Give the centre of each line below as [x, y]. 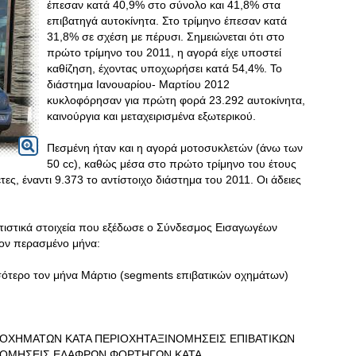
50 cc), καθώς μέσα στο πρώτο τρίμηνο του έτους [172, 164]
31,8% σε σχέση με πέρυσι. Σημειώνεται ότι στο [166, 37]
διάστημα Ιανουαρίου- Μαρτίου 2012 [138, 84]
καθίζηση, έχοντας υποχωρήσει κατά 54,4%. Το [164, 68]
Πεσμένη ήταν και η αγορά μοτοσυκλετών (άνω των [175, 148]
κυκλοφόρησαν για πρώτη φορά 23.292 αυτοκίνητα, [176, 100]
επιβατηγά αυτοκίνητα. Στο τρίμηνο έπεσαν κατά [167, 21]
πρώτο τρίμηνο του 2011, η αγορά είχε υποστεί [164, 52]
